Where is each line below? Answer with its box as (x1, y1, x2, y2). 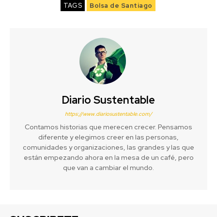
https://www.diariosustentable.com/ (65, 110, 152, 117)
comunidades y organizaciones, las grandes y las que (23, 142, 194, 152)
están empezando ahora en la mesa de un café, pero (23, 153, 194, 162)
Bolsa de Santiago (90, 1, 153, 10)
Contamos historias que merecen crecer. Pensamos (25, 122, 192, 131)
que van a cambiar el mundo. (63, 163, 154, 172)
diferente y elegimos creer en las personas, (38, 132, 179, 141)
